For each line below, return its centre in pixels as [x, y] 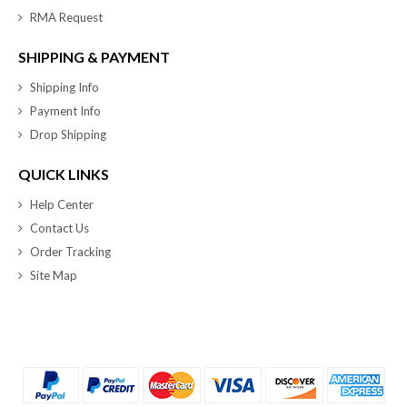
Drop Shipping [68, 134]
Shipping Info [65, 87]
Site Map [54, 275]
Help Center [62, 204]
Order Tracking [70, 251]
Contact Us [60, 228]
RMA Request [66, 17]
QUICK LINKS [64, 174]
